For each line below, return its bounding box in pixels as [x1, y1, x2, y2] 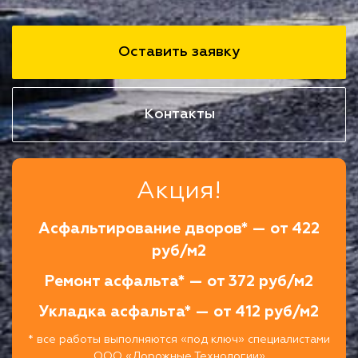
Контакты [143, 106, 215, 121]
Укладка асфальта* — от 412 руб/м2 [39, 304, 319, 320]
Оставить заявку [118, 44, 240, 59]
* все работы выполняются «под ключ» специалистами [28, 333, 330, 345]
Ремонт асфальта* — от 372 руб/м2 [45, 273, 313, 289]
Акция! [137, 179, 221, 204]
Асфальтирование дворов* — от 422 [38, 221, 320, 237]
